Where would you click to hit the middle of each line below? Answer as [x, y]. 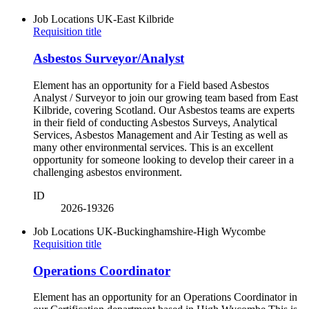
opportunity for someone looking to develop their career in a [163, 159]
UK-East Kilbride [135, 19]
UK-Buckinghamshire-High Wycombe [181, 231]
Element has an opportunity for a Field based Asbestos [151, 85]
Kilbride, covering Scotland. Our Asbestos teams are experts [164, 110]
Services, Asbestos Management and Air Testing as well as [160, 134]
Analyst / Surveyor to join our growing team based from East [166, 97]
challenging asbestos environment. [109, 172]
